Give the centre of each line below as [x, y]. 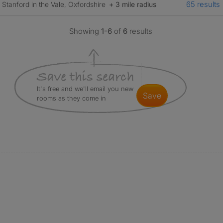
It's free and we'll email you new [85, 89]
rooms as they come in [71, 98]
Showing [85, 31]
